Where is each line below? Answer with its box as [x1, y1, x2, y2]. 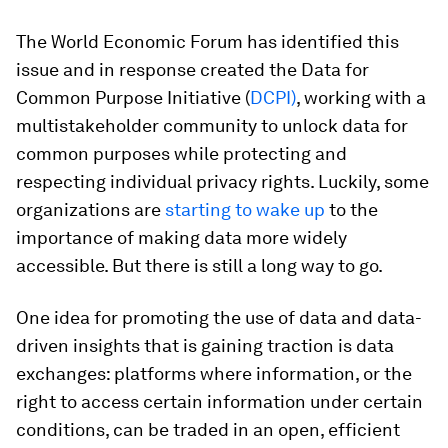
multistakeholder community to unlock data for [16, 115, 408, 136]
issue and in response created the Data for [16, 59, 369, 80]
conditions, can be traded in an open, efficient [16, 419, 400, 440]
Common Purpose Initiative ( [16, 87, 250, 108]
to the [325, 199, 378, 220]
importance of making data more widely [16, 227, 347, 248]
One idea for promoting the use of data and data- [16, 307, 422, 328]
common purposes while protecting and [16, 143, 347, 164]
